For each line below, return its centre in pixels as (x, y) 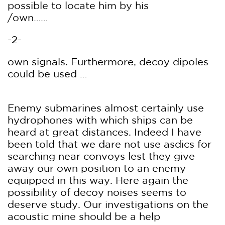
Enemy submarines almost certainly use (106, 108)
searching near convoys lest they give (101, 156)
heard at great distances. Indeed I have (104, 132)
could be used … (47, 74)
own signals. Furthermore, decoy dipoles (108, 62)
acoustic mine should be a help (84, 216)
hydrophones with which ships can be (100, 120)
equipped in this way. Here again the (98, 180)
